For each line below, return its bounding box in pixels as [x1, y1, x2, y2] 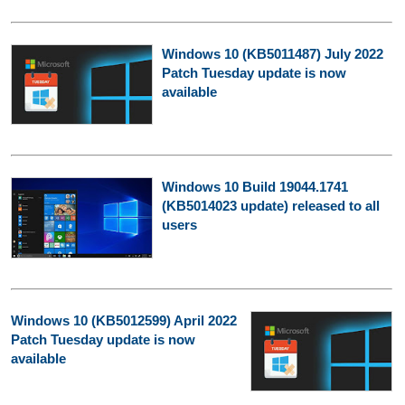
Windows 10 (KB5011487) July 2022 [161, 45, 383, 61]
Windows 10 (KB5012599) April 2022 [11, 312, 237, 328]
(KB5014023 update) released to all [161, 198, 380, 214]
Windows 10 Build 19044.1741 [161, 179, 348, 195]
